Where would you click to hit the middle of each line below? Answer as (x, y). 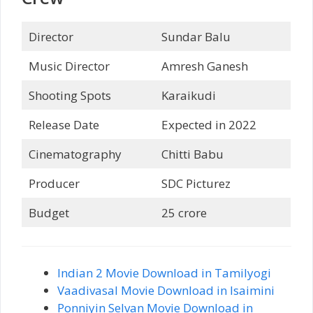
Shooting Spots (70, 95)
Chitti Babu (192, 154)
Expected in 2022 (209, 125)
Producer (54, 183)
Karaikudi (188, 95)
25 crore (184, 213)
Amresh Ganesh (204, 66)
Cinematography (75, 154)
